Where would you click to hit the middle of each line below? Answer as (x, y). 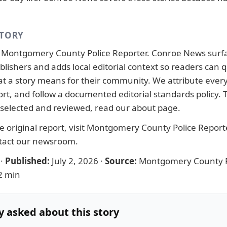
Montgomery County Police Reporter (74, 53)
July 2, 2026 (75, 161)
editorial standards (156, 94)
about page (155, 108)
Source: (121, 161)
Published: (27, 161)
